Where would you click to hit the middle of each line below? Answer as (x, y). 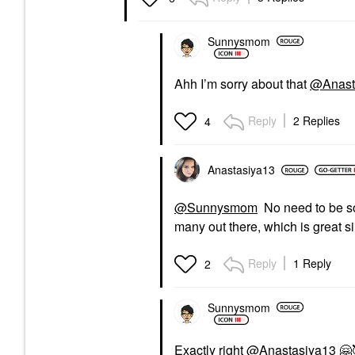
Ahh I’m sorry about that (242, 84)
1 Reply (312, 263)
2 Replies (317, 120)
